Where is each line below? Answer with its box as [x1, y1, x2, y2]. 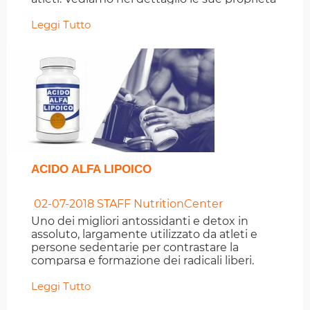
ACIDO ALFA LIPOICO [31, 163, 152, 176]
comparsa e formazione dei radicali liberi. [31, 254, 254, 268]
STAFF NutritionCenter [94, 197, 223, 211]
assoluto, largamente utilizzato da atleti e [31, 228, 257, 241]
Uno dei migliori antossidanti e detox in [31, 215, 248, 228]
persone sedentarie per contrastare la [31, 241, 239, 255]
